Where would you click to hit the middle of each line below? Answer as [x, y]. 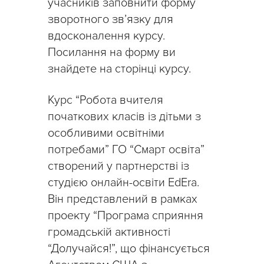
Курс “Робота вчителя [105, 100]
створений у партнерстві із [118, 166]
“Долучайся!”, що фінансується [129, 249]
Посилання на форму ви [112, 53]
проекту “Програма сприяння [126, 216]
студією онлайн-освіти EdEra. [123, 183]
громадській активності [109, 232]
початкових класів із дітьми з [124, 117]
